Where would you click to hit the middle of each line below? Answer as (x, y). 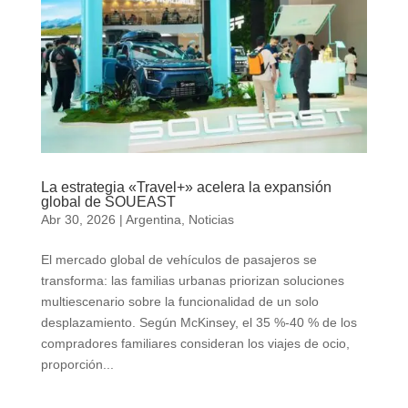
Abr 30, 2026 (78, 220)
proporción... (77, 365)
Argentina (153, 220)
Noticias (211, 220)
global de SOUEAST (108, 202)
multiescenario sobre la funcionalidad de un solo (179, 302)
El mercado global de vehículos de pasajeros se (178, 260)
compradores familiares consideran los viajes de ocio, (195, 344)
